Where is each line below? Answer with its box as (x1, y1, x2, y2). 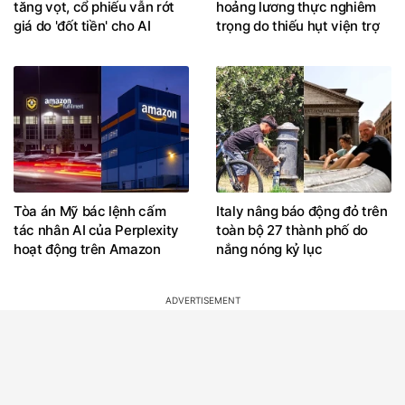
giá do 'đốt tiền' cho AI (14, 16, 151, 34)
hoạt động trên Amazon (14, 240, 161, 258)
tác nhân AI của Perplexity (14, 221, 179, 239)
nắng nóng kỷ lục (216, 240, 323, 258)
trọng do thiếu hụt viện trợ (216, 16, 380, 34)
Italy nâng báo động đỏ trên (216, 202, 388, 220)
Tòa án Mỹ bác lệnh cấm (14, 202, 166, 220)
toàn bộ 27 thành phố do (216, 221, 368, 239)
